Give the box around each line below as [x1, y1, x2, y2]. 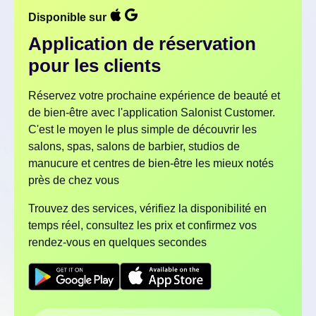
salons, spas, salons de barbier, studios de [28, 140, 240, 153]
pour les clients [28, 55, 161, 77]
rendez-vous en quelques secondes [28, 236, 207, 249]
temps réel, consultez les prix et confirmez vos [28, 219, 257, 232]
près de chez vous [28, 174, 119, 187]
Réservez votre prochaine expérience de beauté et [28, 90, 280, 102]
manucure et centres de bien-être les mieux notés [28, 157, 274, 170]
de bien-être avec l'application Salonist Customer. [28, 107, 275, 119]
